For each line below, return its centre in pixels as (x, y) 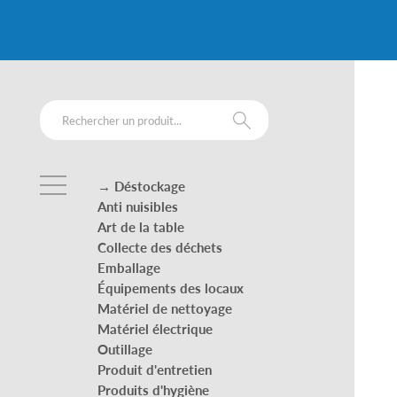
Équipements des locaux (171, 288)
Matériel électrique (155, 329)
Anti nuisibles (138, 206)
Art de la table (141, 227)
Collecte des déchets (160, 247)
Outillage (125, 349)
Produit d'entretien (155, 370)
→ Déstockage (141, 186)
